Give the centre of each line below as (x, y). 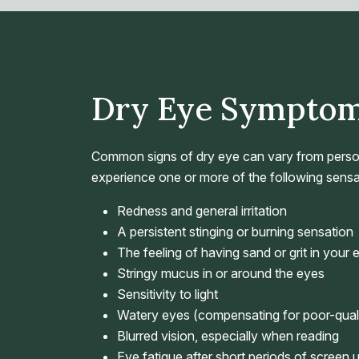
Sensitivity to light (167, 294)
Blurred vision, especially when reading (228, 336)
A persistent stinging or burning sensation (235, 232)
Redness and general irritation (202, 211)
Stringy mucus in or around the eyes (221, 273)
